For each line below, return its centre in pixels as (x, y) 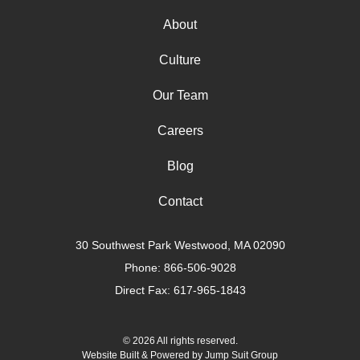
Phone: (144, 268)
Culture (180, 60)
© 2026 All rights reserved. (180, 340)
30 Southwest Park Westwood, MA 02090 (180, 245)
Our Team (180, 96)
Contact (180, 202)
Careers (180, 131)
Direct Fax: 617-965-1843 (180, 290)
